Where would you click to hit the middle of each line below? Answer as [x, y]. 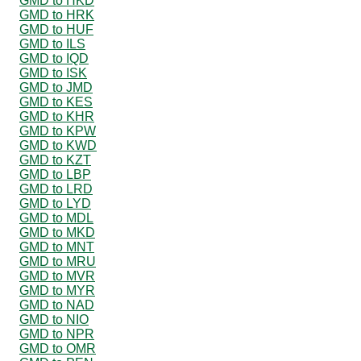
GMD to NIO [54, 319]
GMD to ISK [53, 73]
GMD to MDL [56, 218]
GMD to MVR [57, 276]
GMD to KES [56, 102]
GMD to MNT [57, 247]
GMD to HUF [56, 29]
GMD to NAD [57, 305]
